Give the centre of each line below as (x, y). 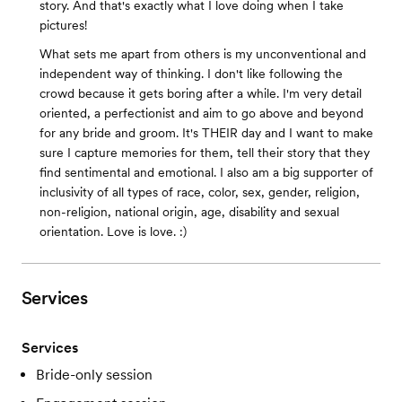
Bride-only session (94, 375)
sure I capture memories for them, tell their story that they (205, 153)
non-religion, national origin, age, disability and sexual (189, 212)
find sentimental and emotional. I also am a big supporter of (206, 172)
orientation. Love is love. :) (113, 232)
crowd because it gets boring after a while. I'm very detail (201, 93)
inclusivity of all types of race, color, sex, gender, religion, (200, 192)
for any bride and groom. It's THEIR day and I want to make (206, 133)
